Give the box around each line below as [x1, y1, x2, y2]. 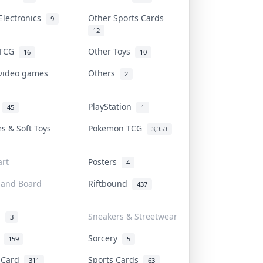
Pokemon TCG [88, 122, 147, 134]
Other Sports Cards [88, 12, 168, 23]
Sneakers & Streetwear [88, 210, 177, 222]
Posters [88, 156, 122, 167]
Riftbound [88, 177, 132, 189]
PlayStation [88, 100, 136, 112]
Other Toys [88, 45, 135, 57]
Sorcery [88, 232, 122, 244]
